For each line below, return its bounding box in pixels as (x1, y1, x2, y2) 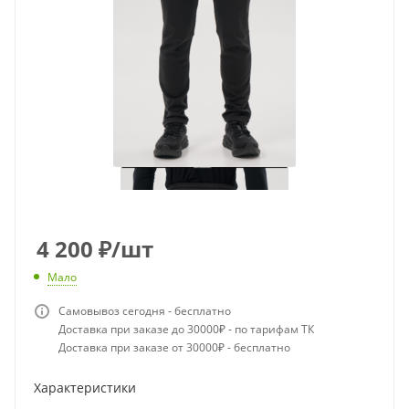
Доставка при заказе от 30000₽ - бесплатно (58, 340, 290, 355)
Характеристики (34, 379, 136, 396)
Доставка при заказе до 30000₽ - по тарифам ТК (58, 321, 314, 337)
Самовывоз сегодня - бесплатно (58, 303, 231, 319)
